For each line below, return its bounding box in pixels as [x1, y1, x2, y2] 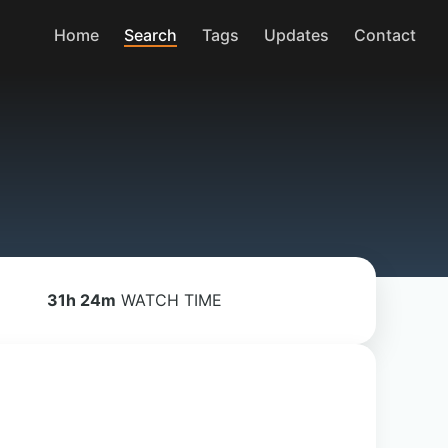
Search [124, 24, 177, 45]
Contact [354, 24, 416, 45]
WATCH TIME [121, 290, 223, 310]
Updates [264, 24, 329, 45]
